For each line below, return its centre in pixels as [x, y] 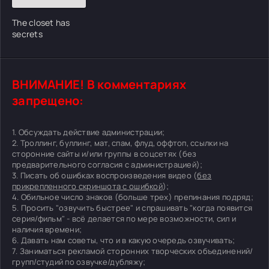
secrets [27, 34]
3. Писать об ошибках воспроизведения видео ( [105, 175]
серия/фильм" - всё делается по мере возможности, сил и [124, 218]
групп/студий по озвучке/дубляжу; [79, 261]
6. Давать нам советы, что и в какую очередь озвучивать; [124, 240]
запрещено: [48, 100]
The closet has [41, 22]
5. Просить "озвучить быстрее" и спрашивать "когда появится [132, 207]
